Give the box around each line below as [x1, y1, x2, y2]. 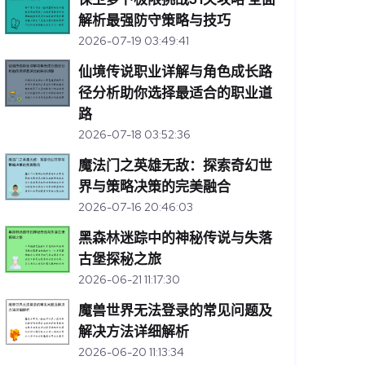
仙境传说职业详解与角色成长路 [78, 64, 272, 80]
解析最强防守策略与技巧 [78, 12, 231, 29]
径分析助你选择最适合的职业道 [78, 85, 272, 101]
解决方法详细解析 [78, 323, 189, 340]
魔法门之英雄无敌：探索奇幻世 [78, 157, 272, 174]
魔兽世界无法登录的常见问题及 [78, 302, 272, 319]
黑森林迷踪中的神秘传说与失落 [78, 230, 272, 246]
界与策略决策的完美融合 [78, 178, 231, 195]
